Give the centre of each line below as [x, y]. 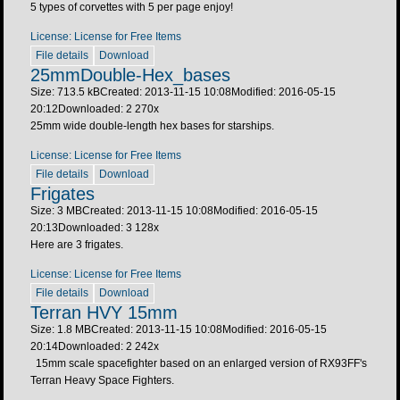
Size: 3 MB [56, 210]
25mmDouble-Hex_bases [130, 75]
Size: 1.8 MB [61, 329]
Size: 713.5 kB [65, 92]
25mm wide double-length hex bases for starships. [152, 125]
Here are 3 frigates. [82, 244]
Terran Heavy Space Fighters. [102, 380]
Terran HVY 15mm [104, 312]
